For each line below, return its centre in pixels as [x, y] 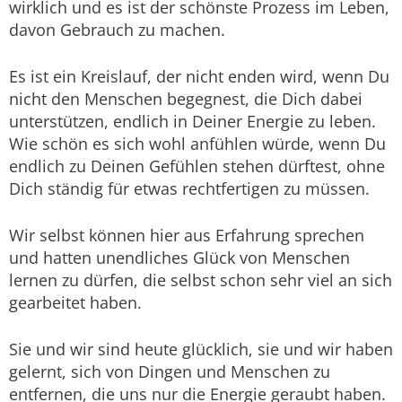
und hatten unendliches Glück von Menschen [179, 258]
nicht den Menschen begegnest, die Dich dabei [186, 99]
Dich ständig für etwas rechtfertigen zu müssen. [189, 189]
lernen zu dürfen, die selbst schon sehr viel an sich [201, 280]
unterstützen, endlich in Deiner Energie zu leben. [192, 122]
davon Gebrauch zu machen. [117, 30]
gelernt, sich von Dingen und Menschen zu [170, 372]
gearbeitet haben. [75, 303]
